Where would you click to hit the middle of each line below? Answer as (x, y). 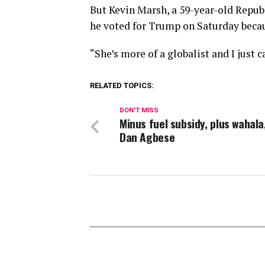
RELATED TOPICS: (122, 86)
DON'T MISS (139, 111)
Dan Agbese (147, 137)
